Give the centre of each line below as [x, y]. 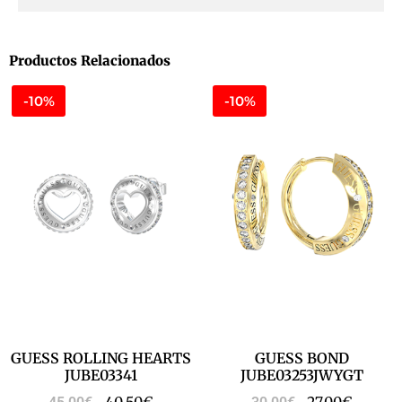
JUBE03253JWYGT [301, 375]
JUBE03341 [100, 375]
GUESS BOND [301, 358]
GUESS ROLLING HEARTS [100, 358]
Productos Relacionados [90, 60]
